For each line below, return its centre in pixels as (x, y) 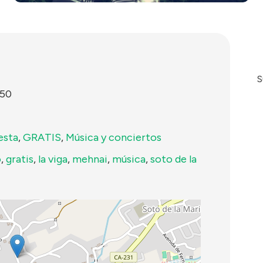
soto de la (173, 159)
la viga (53, 159)
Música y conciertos (114, 138)
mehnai (90, 159)
